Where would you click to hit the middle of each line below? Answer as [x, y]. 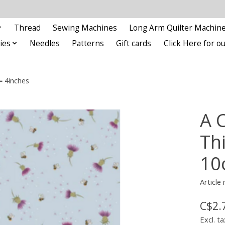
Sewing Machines [85, 28]
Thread [28, 28]
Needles [45, 43]
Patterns [88, 43]
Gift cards [134, 43]
